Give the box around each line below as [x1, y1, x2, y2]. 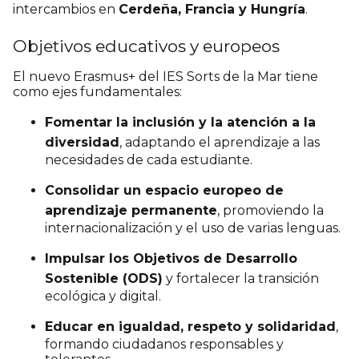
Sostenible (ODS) [45, 271, 163, 287]
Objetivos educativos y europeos [13, 35, 280, 56]
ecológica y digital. [45, 288, 161, 305]
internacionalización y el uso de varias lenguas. [45, 220, 341, 236]
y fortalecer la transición [163, 271, 319, 287]
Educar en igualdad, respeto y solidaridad [45, 319, 336, 335]
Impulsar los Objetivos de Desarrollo [45, 251, 297, 267]
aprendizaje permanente [45, 203, 217, 219]
